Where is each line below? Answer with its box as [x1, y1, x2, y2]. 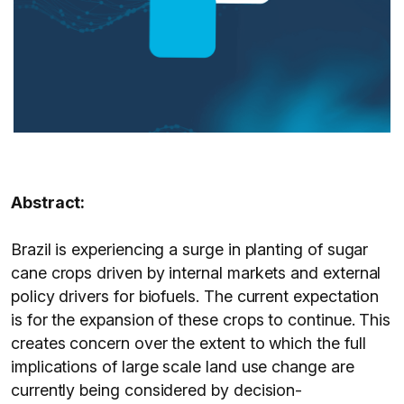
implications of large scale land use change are [11, 357, 354, 376]
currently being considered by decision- [11, 381, 303, 399]
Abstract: [11, 193, 86, 212]
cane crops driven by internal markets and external [11, 263, 381, 282]
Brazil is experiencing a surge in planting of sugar [11, 240, 369, 259]
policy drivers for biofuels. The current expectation [11, 287, 380, 306]
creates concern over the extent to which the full [11, 334, 366, 353]
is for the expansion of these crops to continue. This [11, 310, 391, 329]
